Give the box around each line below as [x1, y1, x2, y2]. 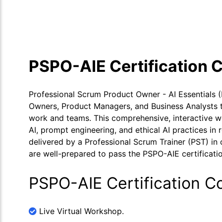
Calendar [137, 10, 166, 18]
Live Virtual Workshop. [37, 206, 124, 216]
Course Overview [40, 10, 95, 18]
